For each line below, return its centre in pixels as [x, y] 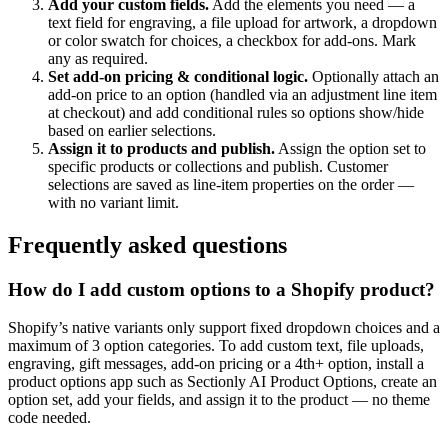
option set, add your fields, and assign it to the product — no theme [219, 400]
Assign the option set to [352, 148]
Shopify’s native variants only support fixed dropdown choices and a [224, 328]
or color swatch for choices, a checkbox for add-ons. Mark [232, 40]
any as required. [98, 58]
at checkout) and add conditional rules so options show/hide [236, 112]
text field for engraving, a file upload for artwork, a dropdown [242, 22]
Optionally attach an [375, 76]
